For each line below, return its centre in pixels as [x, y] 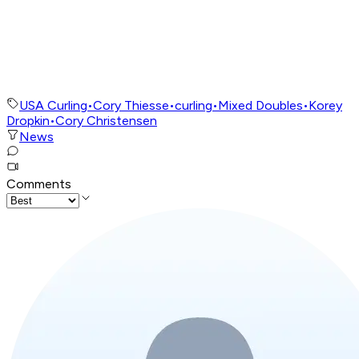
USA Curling [53, 106]
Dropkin [28, 121]
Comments [39, 184]
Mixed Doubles [260, 106]
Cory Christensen [106, 121]
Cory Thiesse [131, 106]
